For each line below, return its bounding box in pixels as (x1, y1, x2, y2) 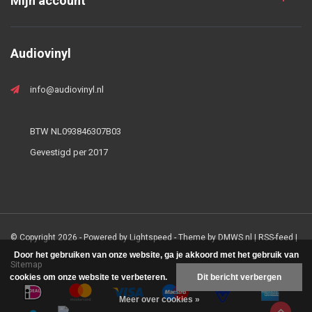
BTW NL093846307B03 (30, 125, 121, 136)
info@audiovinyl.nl (30, 84, 104, 95)
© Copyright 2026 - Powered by (10, 232, 130, 242)
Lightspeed (130, 232, 172, 242)
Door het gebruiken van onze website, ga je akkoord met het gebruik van (13, 250, 299, 260)
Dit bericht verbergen (197, 272, 281, 282)
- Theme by (172, 232, 218, 242)
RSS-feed (258, 232, 293, 242)
